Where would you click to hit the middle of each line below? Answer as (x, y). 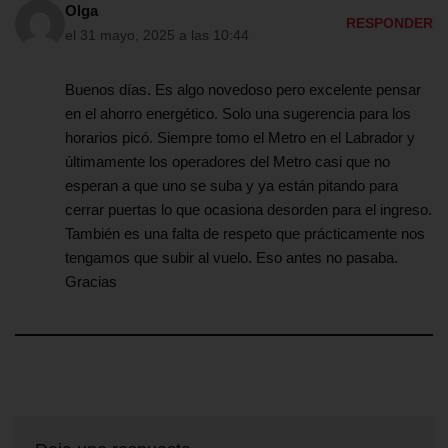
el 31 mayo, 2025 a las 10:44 (157, 36)
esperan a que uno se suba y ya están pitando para (231, 186)
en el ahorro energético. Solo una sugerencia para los (238, 114)
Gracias (91, 282)
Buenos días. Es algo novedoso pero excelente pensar (243, 90)
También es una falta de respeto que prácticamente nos (245, 234)
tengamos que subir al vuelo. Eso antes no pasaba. (231, 258)
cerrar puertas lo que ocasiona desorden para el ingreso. (248, 210)
